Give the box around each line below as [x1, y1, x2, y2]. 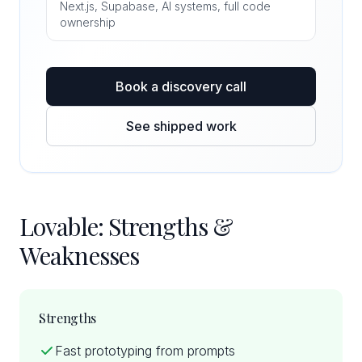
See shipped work [125, 118, 237, 134]
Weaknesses [19, 239, 139, 271]
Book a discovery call [116, 78, 246, 95]
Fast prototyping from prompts [55, 343, 235, 359]
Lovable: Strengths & [19, 210, 234, 242]
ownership [60, 15, 116, 29]
